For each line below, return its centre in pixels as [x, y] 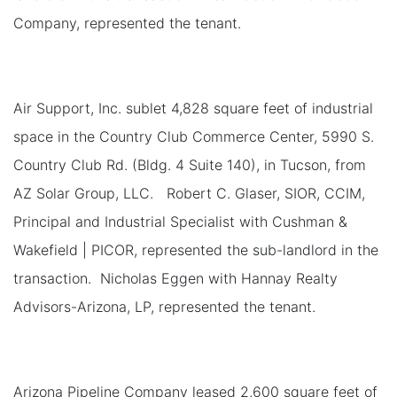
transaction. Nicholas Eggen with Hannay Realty [175, 278]
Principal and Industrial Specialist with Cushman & [180, 221]
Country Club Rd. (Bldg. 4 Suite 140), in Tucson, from [190, 164]
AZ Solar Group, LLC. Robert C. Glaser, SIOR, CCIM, [189, 193]
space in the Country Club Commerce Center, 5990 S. [194, 136]
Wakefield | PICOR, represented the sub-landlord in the [196, 249]
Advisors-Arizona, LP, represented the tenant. [164, 306]
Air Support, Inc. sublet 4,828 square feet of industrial [193, 108]
